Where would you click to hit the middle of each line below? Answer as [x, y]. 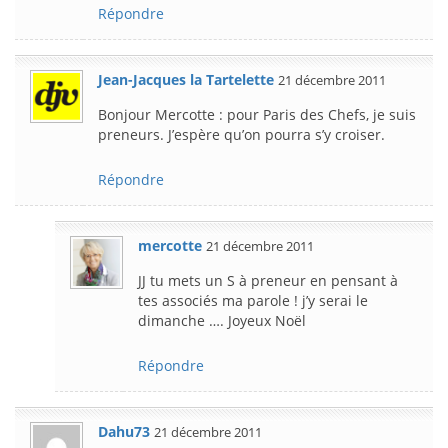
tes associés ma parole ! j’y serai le [253, 300]
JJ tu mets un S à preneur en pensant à [268, 280]
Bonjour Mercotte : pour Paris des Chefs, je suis [257, 114]
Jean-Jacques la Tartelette [186, 79]
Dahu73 [124, 431]
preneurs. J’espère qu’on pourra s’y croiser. [241, 134]
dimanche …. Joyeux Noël [222, 320]
